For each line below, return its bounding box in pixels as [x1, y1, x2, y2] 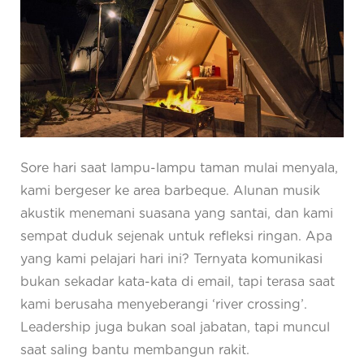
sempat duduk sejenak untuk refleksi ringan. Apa [20, 229, 332, 243]
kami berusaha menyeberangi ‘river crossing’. [20, 297, 307, 311]
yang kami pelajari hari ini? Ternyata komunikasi [20, 252, 323, 266]
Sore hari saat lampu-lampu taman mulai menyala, [20, 161, 338, 175]
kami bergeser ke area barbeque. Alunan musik [20, 184, 320, 197]
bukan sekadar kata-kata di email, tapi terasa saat [20, 275, 335, 288]
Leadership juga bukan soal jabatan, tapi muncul [20, 320, 330, 334]
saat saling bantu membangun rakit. [20, 343, 249, 357]
